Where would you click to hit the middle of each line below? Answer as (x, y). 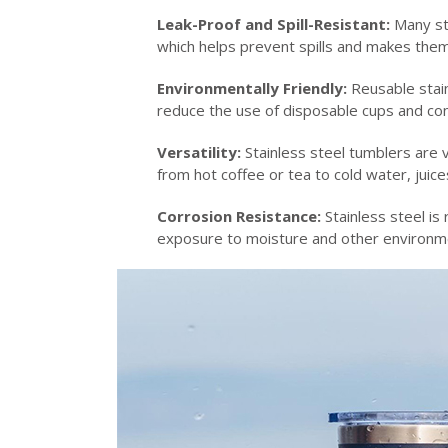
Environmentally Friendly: (252, 87)
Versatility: (199, 151)
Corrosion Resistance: (239, 215)
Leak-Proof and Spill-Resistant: (273, 23)
